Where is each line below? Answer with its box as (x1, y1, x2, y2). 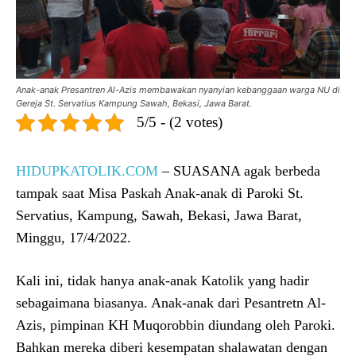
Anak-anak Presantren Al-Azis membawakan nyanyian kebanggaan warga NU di (16, 84, 340, 96)
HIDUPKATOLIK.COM (16, 163, 158, 180)
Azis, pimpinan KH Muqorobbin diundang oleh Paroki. (16, 317, 335, 334)
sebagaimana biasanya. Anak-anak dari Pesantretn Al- (16, 295, 326, 311)
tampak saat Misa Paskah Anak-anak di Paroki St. (16, 185, 304, 202)
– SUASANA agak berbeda (158, 163, 320, 180)
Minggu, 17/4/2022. (16, 230, 131, 246)
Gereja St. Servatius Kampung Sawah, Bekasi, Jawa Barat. (16, 98, 252, 110)
